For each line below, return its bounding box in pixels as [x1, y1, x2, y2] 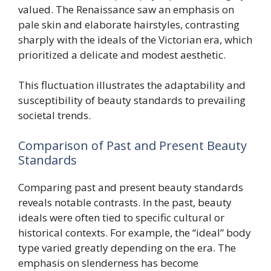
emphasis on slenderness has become [18, 255, 198, 270]
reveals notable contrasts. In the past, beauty [18, 195, 232, 209]
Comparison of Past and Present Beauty [18, 137, 247, 154]
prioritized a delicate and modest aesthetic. [18, 47, 226, 62]
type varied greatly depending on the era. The [18, 240, 236, 255]
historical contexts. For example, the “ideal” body [18, 225, 251, 240]
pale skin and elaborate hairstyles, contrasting [18, 17, 240, 31]
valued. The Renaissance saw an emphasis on [18, 2, 234, 16]
